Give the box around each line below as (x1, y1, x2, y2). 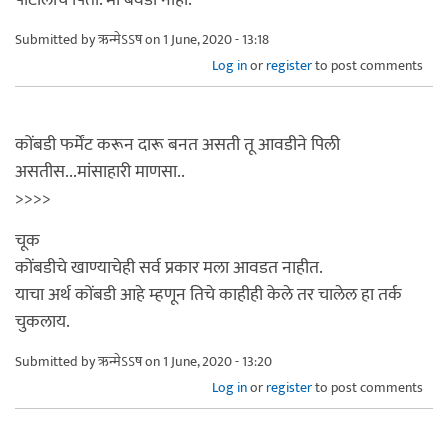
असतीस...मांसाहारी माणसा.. (15, 156, 185, 187)
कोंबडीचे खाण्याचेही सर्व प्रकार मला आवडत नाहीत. (15, 252, 323, 283)
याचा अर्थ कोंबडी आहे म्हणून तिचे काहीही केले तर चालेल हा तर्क (15, 279, 402, 310)
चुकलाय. (15, 306, 70, 337)
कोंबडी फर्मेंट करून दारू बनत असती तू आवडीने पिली (15, 129, 340, 160)
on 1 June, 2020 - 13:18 (142, 27, 269, 51)
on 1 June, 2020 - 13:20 (142, 349, 272, 373)
